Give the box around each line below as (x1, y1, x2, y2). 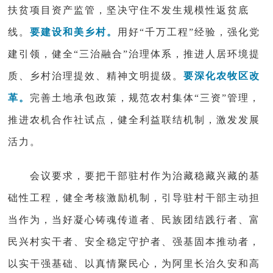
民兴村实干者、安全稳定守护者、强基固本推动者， (8, 236, 261, 247)
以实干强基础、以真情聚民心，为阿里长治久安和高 (8, 258, 261, 269)
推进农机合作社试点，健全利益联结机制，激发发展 (8, 115, 261, 125)
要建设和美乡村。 (30, 27, 118, 37)
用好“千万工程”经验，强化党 (118, 27, 261, 37)
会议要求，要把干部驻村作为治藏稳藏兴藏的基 (30, 171, 261, 181)
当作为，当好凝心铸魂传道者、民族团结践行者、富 (8, 214, 261, 225)
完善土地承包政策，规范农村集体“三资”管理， (30, 93, 261, 103)
